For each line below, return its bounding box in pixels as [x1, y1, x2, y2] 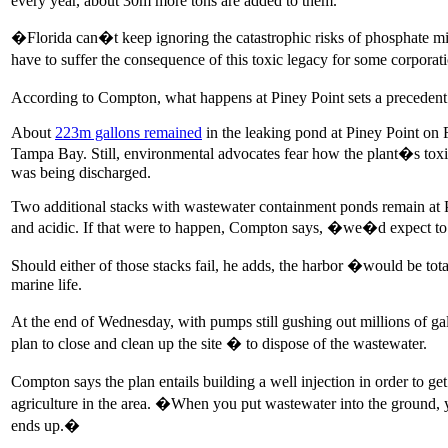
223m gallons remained [55, 123, 202, 141]
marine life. [11, 275, 82, 293]
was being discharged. [11, 163, 151, 181]
